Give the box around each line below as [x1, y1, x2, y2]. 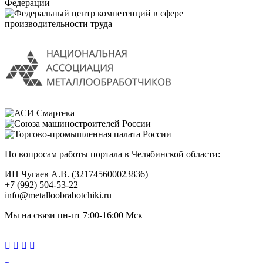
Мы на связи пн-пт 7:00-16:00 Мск [5, 210, 143, 221]
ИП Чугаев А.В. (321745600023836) [5, 169, 148, 180]
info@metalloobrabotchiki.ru [5, 190, 112, 201]
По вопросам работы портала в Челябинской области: [5, 149, 220, 160]
